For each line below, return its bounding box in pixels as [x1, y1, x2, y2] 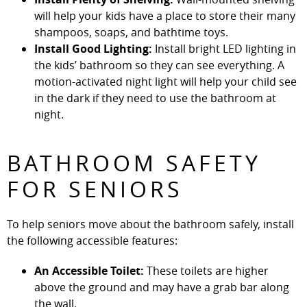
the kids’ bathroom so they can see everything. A [34, 57, 284, 73]
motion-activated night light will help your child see [34, 73, 297, 89]
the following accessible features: [7, 232, 180, 248]
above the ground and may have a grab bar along [34, 279, 289, 295]
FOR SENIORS [7, 173, 192, 204]
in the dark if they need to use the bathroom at [34, 90, 276, 106]
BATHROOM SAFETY [7, 147, 261, 177]
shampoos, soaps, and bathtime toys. [34, 24, 231, 40]
